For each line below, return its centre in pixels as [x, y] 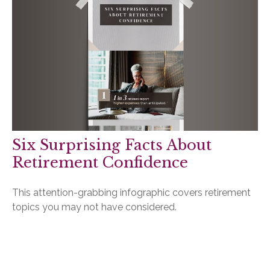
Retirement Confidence [100, 162]
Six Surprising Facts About [112, 145]
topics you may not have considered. [94, 207]
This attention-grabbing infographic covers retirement [131, 192]
